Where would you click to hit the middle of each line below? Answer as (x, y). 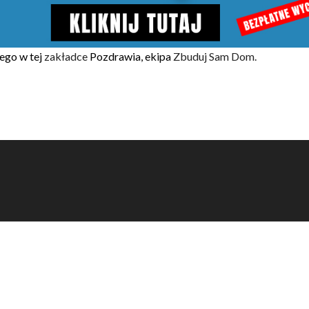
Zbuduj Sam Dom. (215, 56)
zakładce (66, 56)
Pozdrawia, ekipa (130, 56)
